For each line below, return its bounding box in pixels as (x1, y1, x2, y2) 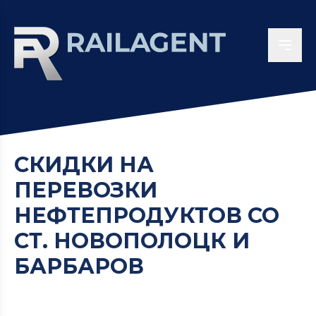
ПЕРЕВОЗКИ (14, 177, 157, 203)
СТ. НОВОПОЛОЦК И (14, 228, 250, 254)
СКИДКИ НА (14, 152, 154, 178)
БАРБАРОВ (14, 253, 150, 279)
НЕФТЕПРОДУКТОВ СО (14, 202, 279, 229)
